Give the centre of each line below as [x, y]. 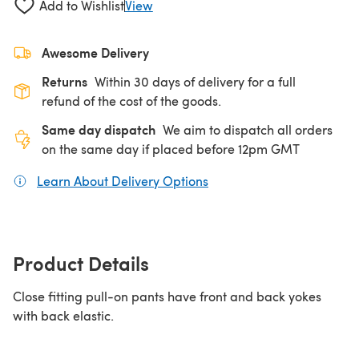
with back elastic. [63, 315]
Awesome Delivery [95, 52]
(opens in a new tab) [268, 180]
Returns [65, 81]
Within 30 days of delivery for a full [195, 81]
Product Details [81, 262]
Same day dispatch [99, 129]
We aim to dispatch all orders [248, 129]
